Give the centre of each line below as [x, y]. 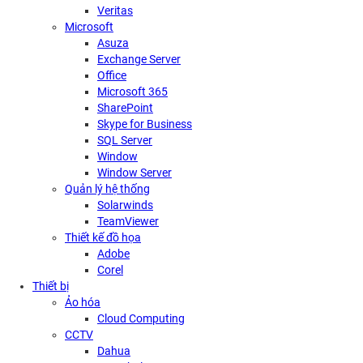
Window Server [135, 172]
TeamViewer [128, 221]
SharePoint [125, 107]
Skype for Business [145, 124]
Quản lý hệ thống [107, 188]
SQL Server [125, 140]
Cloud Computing [141, 318]
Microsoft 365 [132, 91]
